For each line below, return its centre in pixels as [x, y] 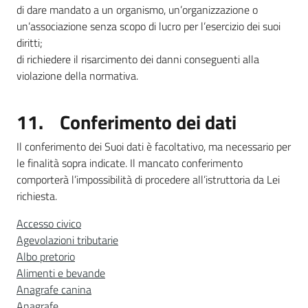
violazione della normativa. [77, 76]
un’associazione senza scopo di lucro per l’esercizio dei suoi [148, 26]
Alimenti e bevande [61, 273]
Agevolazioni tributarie [67, 240]
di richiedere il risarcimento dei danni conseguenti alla [138, 59]
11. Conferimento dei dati [126, 122]
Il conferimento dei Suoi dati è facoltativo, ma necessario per [154, 146]
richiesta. [37, 196]
